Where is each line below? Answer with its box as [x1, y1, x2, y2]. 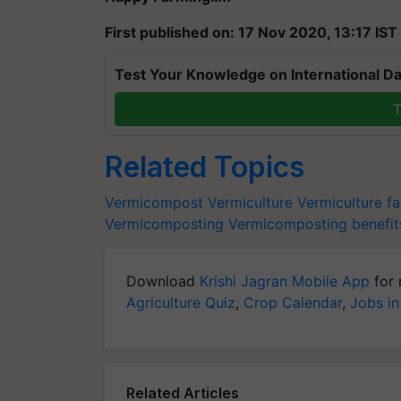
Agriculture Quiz [126, 294, 235, 311]
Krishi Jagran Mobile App [200, 272, 370, 290]
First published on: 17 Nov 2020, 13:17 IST [105, 23, 397, 41]
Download [126, 272, 200, 290]
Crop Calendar [243, 294, 342, 311]
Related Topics [105, 149, 304, 184]
